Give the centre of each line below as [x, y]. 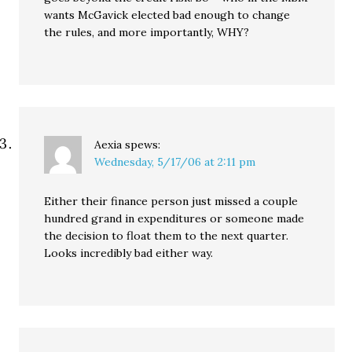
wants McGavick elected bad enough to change [167, 15]
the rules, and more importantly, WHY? [147, 32]
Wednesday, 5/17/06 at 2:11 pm [175, 162]
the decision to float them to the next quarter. [167, 236]
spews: [143, 145]
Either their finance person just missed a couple [171, 201]
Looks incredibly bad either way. [129, 253]
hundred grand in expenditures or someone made [174, 218]
